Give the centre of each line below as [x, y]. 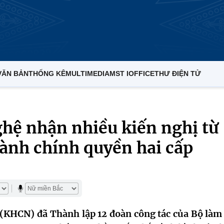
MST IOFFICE [132, 73]
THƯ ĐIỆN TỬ [178, 73]
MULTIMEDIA [87, 73]
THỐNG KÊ [47, 73]
